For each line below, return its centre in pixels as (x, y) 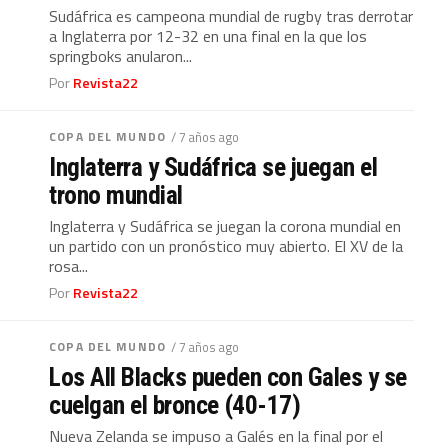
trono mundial (116, 195)
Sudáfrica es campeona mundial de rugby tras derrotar (231, 16)
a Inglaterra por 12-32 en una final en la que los (208, 36)
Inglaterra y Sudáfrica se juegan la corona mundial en (225, 226)
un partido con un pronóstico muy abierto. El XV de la (226, 246)
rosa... (69, 266)
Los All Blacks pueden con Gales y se (228, 377)
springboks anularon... (121, 56)
